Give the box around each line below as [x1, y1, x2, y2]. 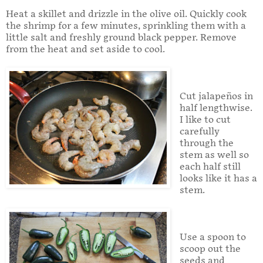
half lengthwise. [179, 103, 252, 114]
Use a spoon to [179, 232, 246, 244]
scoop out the [179, 244, 241, 255]
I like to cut [179, 114, 231, 126]
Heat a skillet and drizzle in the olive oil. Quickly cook [6, 9, 247, 21]
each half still [179, 161, 241, 173]
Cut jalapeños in [179, 91, 253, 103]
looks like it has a [179, 173, 257, 185]
